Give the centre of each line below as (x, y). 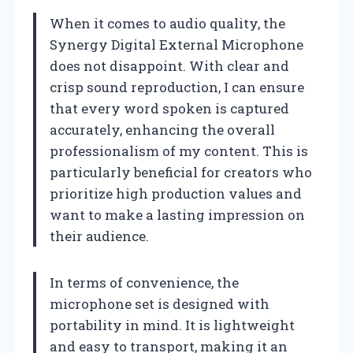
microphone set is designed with (160, 303)
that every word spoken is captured (169, 108)
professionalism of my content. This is (179, 150)
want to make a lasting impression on (177, 214)
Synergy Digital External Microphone (176, 44)
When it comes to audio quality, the (167, 23)
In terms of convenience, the (144, 282)
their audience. (99, 236)
